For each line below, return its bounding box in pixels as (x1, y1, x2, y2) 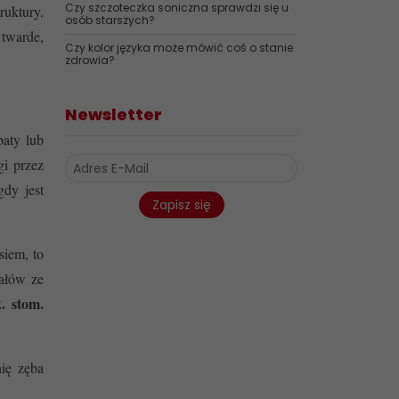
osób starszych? (65, 12, 155, 28)
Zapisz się (151, 196, 211, 214)
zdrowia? (65, 53, 115, 68)
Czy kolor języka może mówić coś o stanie (65, 40, 293, 55)
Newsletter (65, 103, 162, 126)
